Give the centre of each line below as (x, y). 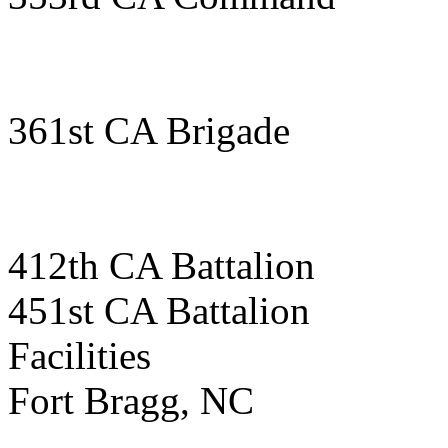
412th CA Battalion (161, 265)
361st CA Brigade (149, 130)
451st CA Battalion (159, 310)
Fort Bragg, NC (131, 400)
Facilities (79, 355)
